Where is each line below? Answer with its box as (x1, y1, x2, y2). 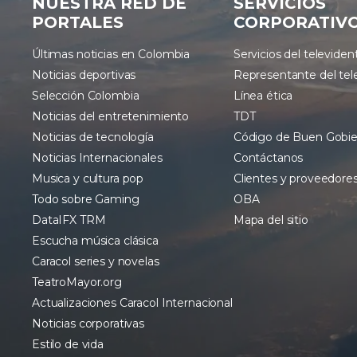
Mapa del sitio (233, 213, 308, 228)
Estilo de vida (32, 337, 104, 352)
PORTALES (32, 13, 124, 33)
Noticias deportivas (32, 68, 136, 83)
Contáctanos (233, 151, 304, 166)
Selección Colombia (32, 88, 139, 104)
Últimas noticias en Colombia (32, 47, 190, 62)
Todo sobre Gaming (32, 192, 139, 207)
